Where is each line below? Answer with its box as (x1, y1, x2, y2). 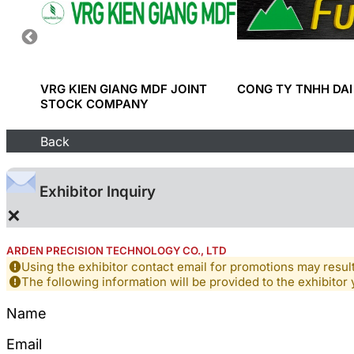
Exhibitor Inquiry (36, 183, 156, 201)
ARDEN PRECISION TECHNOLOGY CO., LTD (6, 244, 227, 258)
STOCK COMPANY (40, 96, 149, 111)
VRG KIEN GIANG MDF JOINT (40, 81, 208, 96)
